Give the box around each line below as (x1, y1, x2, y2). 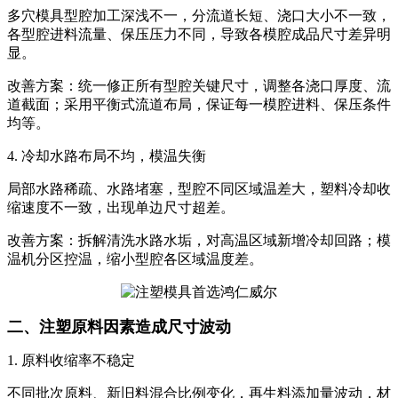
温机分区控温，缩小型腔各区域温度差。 (7, 251, 263, 267)
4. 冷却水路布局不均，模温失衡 (7, 147, 206, 163)
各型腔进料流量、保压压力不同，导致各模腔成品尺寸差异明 (7, 26, 391, 42)
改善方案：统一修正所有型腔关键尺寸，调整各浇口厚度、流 (7, 77, 391, 93)
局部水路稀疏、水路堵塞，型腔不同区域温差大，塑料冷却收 (7, 180, 391, 196)
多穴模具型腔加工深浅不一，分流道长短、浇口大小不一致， (7, 7, 391, 23)
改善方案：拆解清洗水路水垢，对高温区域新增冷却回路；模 (7, 232, 391, 248)
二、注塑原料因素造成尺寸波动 (7, 317, 231, 336)
